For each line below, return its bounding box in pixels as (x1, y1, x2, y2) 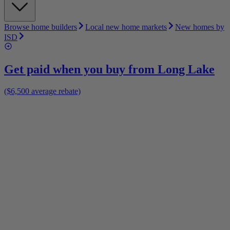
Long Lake (158, 62, 215, 76)
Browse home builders (4, 22, 77, 31)
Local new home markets (85, 22, 167, 31)
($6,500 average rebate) (4, 86, 81, 95)
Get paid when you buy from (4, 62, 158, 76)
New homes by (175, 22, 224, 31)
